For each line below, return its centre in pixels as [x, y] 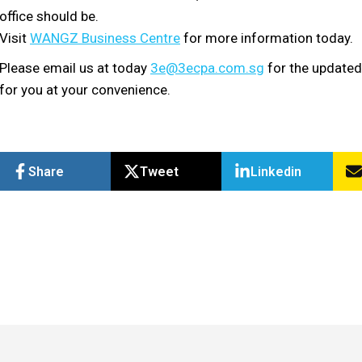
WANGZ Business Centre [105, 38]
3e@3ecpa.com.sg [207, 68]
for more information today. [267, 38]
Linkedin [276, 171]
